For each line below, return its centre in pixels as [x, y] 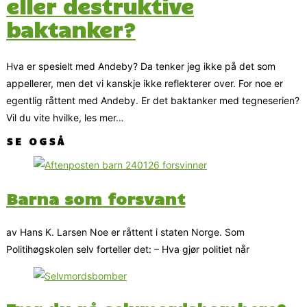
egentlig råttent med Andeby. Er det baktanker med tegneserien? [153, 101]
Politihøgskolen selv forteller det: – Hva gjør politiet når [128, 249]
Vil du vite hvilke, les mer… [65, 118]
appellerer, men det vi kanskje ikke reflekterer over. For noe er [145, 84]
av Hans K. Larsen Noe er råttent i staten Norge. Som [125, 232]
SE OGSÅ [36, 142]
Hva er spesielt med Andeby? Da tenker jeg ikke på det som [141, 66]
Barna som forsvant [96, 198]
